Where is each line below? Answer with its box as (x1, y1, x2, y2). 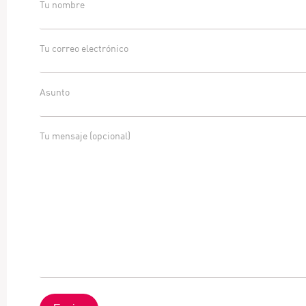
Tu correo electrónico (40, 42, 128, 54)
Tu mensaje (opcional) (40, 129, 130, 141)
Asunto (40, 85, 70, 98)
